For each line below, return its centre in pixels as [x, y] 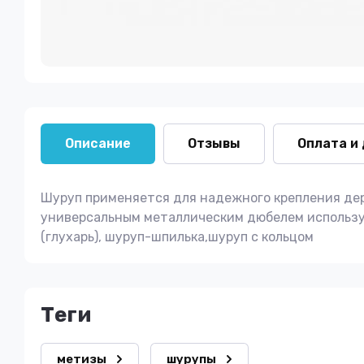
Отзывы [214, 143]
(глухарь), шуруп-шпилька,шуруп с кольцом [177, 237]
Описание [98, 143]
